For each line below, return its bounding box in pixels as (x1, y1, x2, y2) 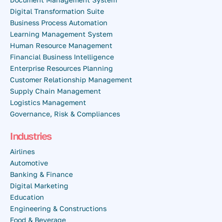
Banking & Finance (10, 169, 73, 178)
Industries (10, 129, 52, 142)
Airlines (10, 147, 35, 156)
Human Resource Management (10, 41, 112, 50)
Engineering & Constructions (10, 204, 107, 213)
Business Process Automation (10, 18, 108, 27)
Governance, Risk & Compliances (10, 110, 120, 118)
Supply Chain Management (10, 87, 101, 96)
